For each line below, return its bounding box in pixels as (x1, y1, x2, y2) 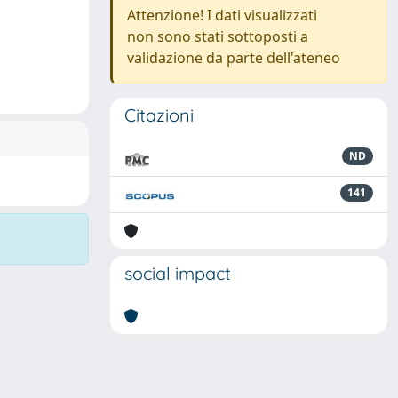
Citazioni (124, 104, 194, 126)
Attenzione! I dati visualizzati (127, 5, 317, 25)
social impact (124, 262, 231, 284)
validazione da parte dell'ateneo (127, 48, 340, 68)
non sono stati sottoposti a (127, 27, 308, 46)
